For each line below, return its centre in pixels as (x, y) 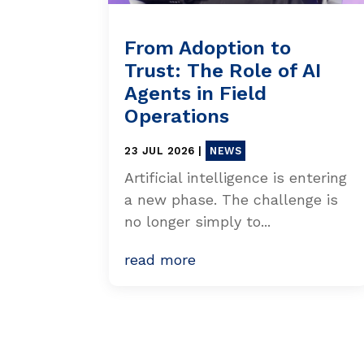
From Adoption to (208, 48)
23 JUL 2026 (160, 150)
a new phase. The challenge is (232, 199)
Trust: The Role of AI (223, 70)
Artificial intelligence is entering (236, 177)
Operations (177, 116)
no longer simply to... (198, 221)
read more (160, 259)
